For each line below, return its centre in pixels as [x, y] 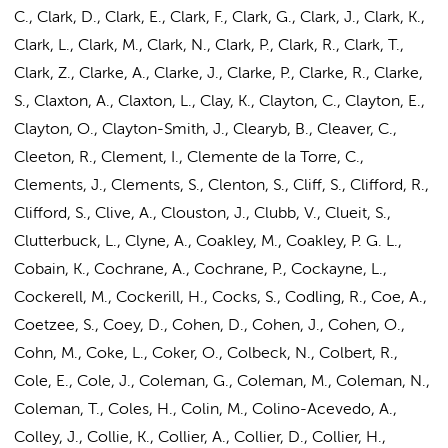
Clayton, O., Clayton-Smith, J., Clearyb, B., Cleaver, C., [205, 130]
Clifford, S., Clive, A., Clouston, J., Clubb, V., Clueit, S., [202, 214]
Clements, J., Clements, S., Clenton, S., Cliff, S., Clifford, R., [221, 186]
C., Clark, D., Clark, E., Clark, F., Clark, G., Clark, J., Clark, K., [219, 18]
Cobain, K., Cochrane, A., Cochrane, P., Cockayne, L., [200, 270]
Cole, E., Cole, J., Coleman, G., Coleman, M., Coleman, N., [222, 382]
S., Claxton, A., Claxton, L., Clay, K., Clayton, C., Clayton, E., [219, 102]
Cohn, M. [46, 354]
